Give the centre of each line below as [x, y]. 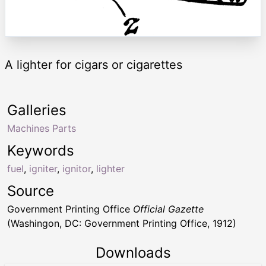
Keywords [41, 151]
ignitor [77, 169]
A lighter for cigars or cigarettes [94, 65]
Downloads [133, 253]
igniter [43, 169]
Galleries [37, 110]
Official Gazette [168, 209]
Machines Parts [42, 129]
